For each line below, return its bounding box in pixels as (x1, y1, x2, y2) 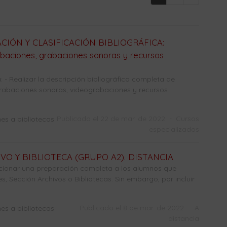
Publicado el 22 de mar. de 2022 (56, 114, 167, 123)
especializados (148, 125, 199, 134)
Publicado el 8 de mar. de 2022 (79, 203, 186, 212)
